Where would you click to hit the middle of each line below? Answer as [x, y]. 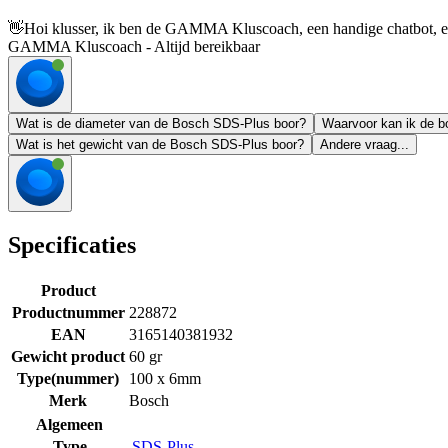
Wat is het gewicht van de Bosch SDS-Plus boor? [160, 145]
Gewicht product [68, 356]
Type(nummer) [68, 378]
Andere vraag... [364, 145]
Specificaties [72, 245]
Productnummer [68, 312]
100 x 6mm [165, 378]
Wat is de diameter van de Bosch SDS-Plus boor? [161, 124]
